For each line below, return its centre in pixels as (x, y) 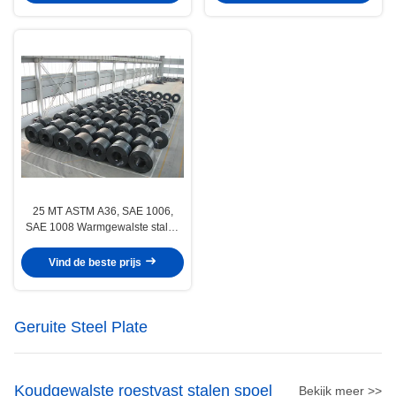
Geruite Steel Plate (81, 327)
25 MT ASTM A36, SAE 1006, (103, 211)
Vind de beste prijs (96, 263)
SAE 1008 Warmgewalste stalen (103, 227)
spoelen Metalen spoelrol (103, 243)
